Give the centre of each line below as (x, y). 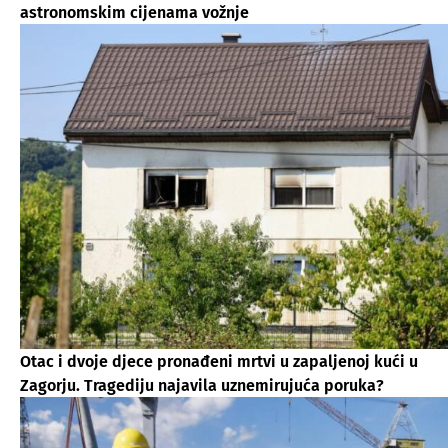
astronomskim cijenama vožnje (134, 12)
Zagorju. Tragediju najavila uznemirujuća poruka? (202, 385)
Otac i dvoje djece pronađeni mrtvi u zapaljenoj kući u (219, 361)
